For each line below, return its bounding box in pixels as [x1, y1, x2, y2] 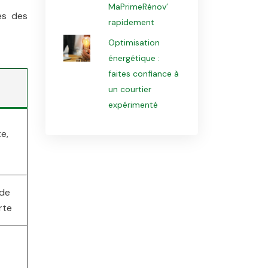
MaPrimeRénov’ [108, 1, 168, 12]
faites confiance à [108, 68, 179, 79]
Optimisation [108, 37, 160, 48]
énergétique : [108, 53, 160, 63]
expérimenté [108, 99, 158, 110]
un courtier [108, 84, 151, 95]
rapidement [108, 17, 154, 28]
